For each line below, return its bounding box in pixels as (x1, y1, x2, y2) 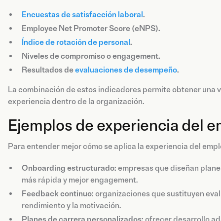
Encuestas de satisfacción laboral (22, 9, 143, 20)
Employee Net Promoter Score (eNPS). (22, 23, 160, 34)
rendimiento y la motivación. (22, 200, 121, 211)
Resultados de (22, 65, 75, 75)
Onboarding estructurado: (22, 163, 116, 173)
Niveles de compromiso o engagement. (22, 51, 160, 61)
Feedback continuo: (22, 188, 94, 199)
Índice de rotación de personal (22, 37, 130, 47)
